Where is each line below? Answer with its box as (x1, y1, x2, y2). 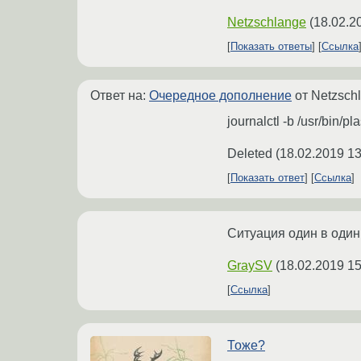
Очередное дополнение (149, 89, 292, 103)
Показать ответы (230, 40, 312, 53)
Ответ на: (90, 89, 149, 103)
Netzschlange (227, 15, 306, 30)
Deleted (227, 147, 272, 161)
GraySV (227, 259, 272, 273)
